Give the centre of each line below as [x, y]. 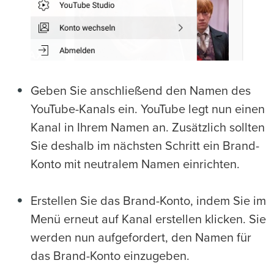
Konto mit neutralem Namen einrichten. [135, 164]
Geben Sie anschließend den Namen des [141, 91]
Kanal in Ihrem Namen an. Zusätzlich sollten [148, 128]
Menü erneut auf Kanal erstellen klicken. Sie [148, 219]
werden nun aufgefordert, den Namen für [141, 238]
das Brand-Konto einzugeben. [110, 256]
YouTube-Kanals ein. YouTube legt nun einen [148, 109]
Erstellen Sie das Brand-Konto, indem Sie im [148, 201]
